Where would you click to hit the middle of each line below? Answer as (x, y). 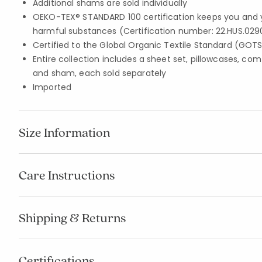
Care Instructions (67, 175)
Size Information (64, 132)
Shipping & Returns (72, 218)
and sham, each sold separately (100, 73)
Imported (52, 87)
